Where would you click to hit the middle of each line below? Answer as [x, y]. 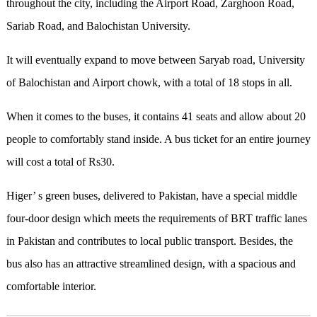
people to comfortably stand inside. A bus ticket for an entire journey [158, 139]
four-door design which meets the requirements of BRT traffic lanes [156, 218]
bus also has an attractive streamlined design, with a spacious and [151, 263]
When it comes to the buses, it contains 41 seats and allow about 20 [156, 116]
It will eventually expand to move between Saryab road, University [155, 59]
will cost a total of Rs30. [60, 161]
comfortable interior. [51, 286]
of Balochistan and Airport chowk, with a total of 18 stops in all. [149, 82]
